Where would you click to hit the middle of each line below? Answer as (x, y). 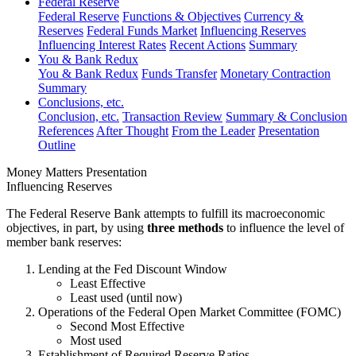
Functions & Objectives (182, 16)
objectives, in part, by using (77, 228)
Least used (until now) (126, 298)
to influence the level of (284, 228)
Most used (96, 341)
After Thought (132, 131)
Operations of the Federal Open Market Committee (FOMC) (190, 312)
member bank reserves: (64, 242)
